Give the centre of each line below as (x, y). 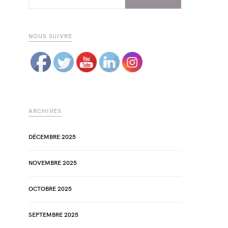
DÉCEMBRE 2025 (52, 137)
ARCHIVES (45, 111)
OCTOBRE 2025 (50, 189)
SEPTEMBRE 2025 (53, 215)
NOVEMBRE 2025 (53, 163)
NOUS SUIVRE (50, 36)
